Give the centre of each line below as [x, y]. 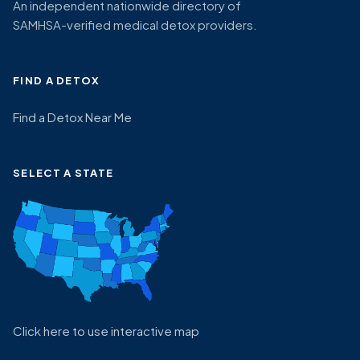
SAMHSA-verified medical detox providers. [135, 25]
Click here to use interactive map [106, 330]
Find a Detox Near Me [72, 117]
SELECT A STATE [63, 173]
